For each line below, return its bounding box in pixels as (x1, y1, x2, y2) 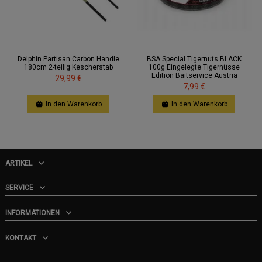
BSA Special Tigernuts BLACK (147, 54, 242, 63)
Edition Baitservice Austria (151, 71, 237, 80)
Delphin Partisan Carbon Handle (17, 54, 119, 63)
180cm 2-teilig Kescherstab (23, 63, 113, 71)
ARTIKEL (5, 158, 32, 167)
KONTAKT (5, 233, 36, 242)
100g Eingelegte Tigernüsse (149, 63, 240, 71)
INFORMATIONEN (5, 208, 60, 217)
